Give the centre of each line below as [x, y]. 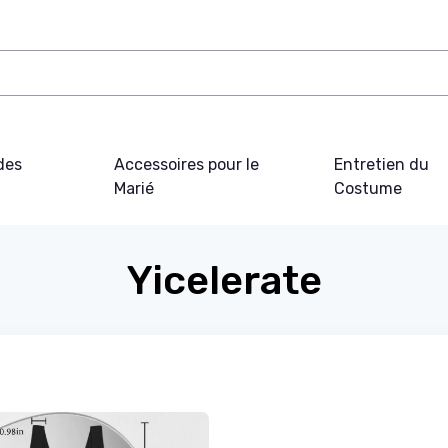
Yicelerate [224, 280]
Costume [367, 188]
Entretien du [381, 164]
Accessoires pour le [187, 164]
